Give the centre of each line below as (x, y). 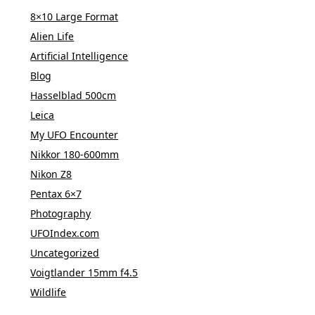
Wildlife (49, 292)
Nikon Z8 (51, 174)
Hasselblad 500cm (73, 96)
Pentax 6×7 (56, 194)
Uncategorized (65, 253)
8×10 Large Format (75, 17)
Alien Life (52, 37)
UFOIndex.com (65, 233)
